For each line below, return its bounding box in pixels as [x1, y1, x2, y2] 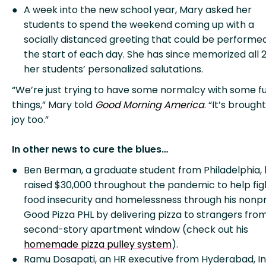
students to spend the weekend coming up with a [24, 18, 254, 31]
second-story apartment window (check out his [24, 223, 248, 236]
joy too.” [12, 113, 49, 126]
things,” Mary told [12, 98, 95, 112]
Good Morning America [95, 98, 204, 112]
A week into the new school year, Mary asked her [24, 3, 252, 17]
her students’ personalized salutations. [24, 62, 203, 76]
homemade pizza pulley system [24, 237, 172, 251]
